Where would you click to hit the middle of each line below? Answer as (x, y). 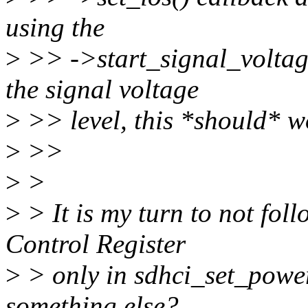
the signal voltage (102, 89)
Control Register (96, 244)
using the (55, 27)
